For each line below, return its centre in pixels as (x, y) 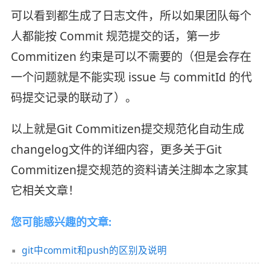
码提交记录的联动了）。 (74, 97)
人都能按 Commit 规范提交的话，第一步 (115, 36)
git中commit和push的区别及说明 (94, 250)
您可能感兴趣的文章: (61, 221)
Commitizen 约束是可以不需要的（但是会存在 (131, 56)
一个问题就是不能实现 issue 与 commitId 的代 (131, 77)
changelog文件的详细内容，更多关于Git (116, 149)
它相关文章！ (45, 190)
